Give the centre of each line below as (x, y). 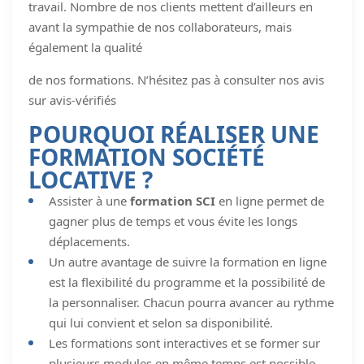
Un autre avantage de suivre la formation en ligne (188, 261)
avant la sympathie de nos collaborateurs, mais (160, 26)
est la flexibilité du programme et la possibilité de (187, 282)
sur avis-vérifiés (72, 100)
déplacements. (89, 241)
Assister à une (89, 200)
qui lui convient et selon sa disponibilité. (161, 322)
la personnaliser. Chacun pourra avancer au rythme (191, 302)
